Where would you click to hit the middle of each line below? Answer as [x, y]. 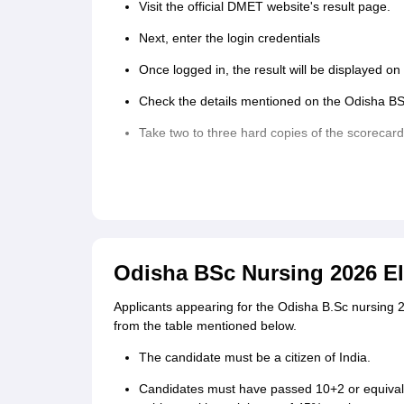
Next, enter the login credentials [231, 38]
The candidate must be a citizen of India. [255, 358]
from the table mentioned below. [207, 326]
